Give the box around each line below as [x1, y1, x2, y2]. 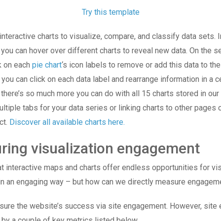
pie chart [32, 60, 62, 70]
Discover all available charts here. [9, 117, 125, 127]
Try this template [81, 7, 140, 17]
